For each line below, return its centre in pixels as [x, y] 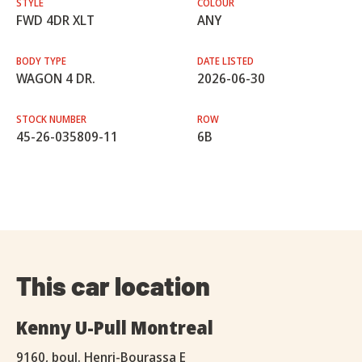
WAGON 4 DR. [56, 79]
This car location [113, 286]
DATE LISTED [225, 61]
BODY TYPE [41, 61]
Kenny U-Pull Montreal [115, 328]
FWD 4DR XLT [55, 21]
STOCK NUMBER [51, 120]
